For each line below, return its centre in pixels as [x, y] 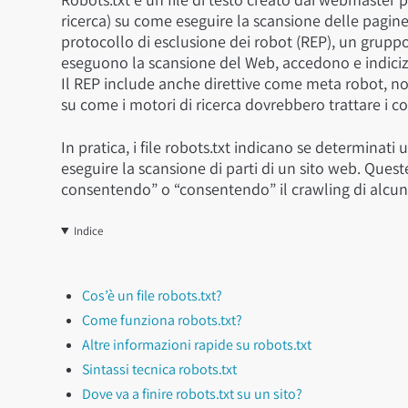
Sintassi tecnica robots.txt [159, 369]
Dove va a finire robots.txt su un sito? [192, 394]
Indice [88, 231]
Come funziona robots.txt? [162, 320]
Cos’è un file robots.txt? [152, 296]
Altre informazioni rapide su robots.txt [197, 345]
